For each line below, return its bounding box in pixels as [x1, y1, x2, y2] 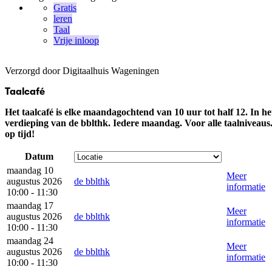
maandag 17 [7, 200, 53, 211]
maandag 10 [7, 165, 53, 175]
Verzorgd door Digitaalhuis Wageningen [5, 66, 159, 76]
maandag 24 [7, 236, 53, 246]
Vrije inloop [53, 35, 99, 46]
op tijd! [5, 129, 35, 139]
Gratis [53, 2, 76, 13]
